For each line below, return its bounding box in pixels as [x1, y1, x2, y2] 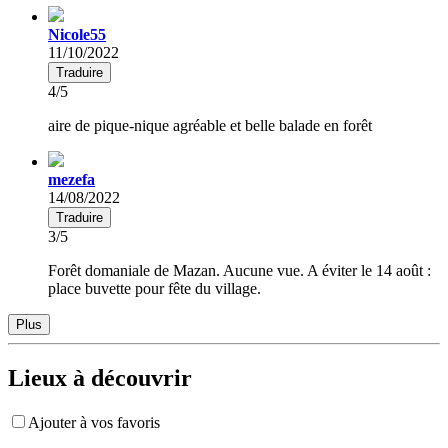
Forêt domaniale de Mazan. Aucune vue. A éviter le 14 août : [48, 261, 431, 279]
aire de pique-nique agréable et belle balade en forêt [48, 116, 372, 134]
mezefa [48, 170, 95, 188]
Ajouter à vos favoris [28, 413, 160, 431]
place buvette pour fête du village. [48, 279, 261, 297]
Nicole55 [48, 25, 106, 43]
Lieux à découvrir [8, 364, 192, 391]
